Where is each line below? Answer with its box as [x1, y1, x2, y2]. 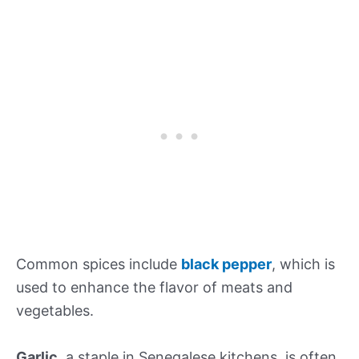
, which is [272, 255, 335, 272]
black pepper [181, 255, 272, 272]
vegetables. [16, 301, 94, 319]
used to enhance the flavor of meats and [16, 278, 292, 296]
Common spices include [16, 255, 181, 272]
